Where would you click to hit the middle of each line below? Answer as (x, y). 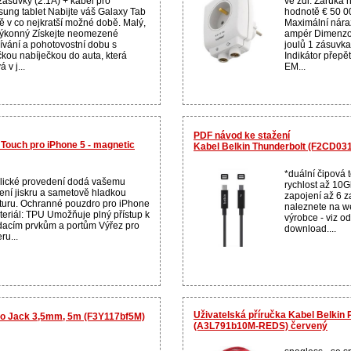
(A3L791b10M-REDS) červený (261, 326)
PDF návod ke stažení (242, 135)
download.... (310, 228)
